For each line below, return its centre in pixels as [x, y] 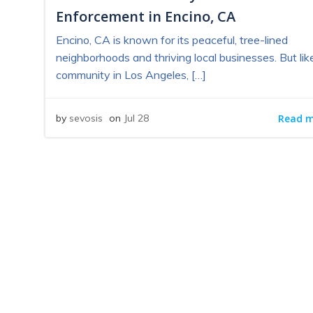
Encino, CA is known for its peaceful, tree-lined [172, 39]
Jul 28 [136, 118]
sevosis [86, 118]
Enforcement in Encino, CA [146, 16]
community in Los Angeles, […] [131, 74]
